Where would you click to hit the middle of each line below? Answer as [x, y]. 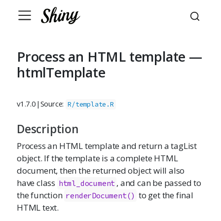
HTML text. [38, 207]
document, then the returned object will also [101, 170]
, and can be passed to [159, 183]
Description [48, 129]
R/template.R [91, 104]
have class [37, 183]
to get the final [165, 195]
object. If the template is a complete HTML [97, 158]
